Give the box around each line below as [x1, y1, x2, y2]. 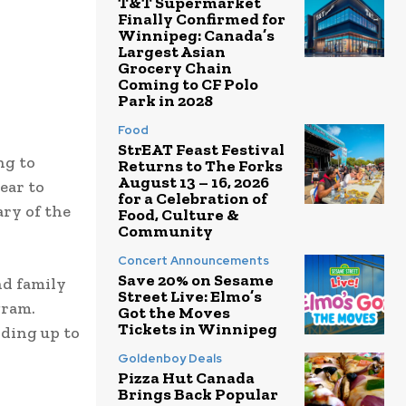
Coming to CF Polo [118, 74, 258, 95]
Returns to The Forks [118, 156, 283, 177]
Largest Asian [118, 42, 226, 63]
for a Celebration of [118, 188, 267, 209]
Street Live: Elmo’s [118, 286, 262, 307]
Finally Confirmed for [118, 9, 285, 30]
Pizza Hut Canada [118, 368, 255, 389]
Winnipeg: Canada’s [118, 25, 275, 46]
